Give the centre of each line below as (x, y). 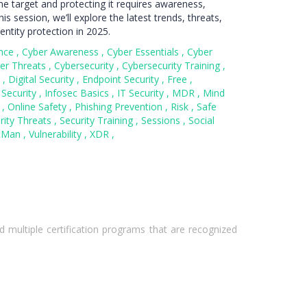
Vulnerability (57, 134)
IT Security (142, 93)
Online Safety (38, 107)
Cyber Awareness (62, 52)
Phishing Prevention (120, 107)
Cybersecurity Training (172, 65)
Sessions (162, 120)
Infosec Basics (78, 93)
